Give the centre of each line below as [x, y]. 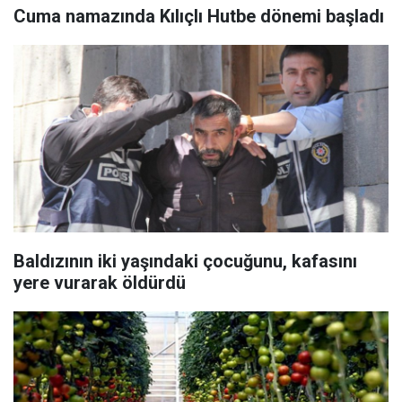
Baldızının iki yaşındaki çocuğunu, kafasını [185, 261]
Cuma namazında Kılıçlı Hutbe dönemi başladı [199, 16]
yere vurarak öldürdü [100, 283]
